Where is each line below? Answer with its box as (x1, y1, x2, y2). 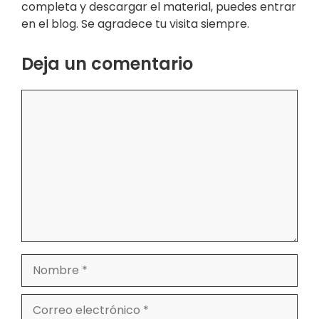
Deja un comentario (21, 51, 193, 75)
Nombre (21, 253, 67, 270)
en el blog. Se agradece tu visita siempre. (21, 15, 249, 32)
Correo (21, 293, 61, 310)
